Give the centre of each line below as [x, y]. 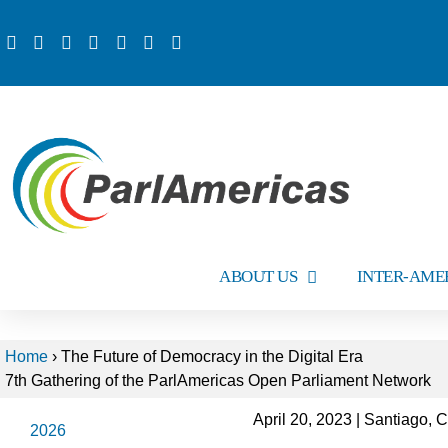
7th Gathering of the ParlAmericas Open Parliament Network [218, 380]
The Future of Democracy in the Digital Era [210, 356]
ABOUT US [258, 276]
